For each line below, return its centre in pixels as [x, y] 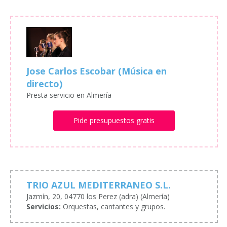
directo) [44, 84]
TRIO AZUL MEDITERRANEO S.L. [99, 185]
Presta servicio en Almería [69, 95]
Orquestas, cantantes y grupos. [113, 207]
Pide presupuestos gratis [114, 121]
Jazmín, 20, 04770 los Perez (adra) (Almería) [98, 197]
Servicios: [44, 207]
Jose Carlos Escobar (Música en [97, 71]
